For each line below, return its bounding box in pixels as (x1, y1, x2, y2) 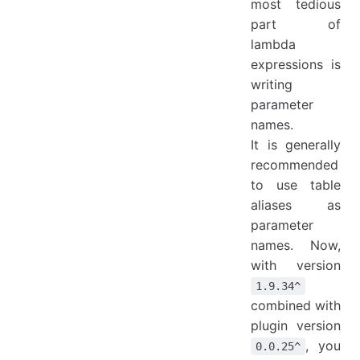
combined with (251, 297, 341, 314)
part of (251, 16, 341, 33)
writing (251, 76, 292, 93)
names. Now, (251, 237, 341, 254)
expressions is (251, 56, 341, 73)
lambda (251, 36, 296, 53)
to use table (251, 177, 341, 194)
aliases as (251, 197, 341, 214)
